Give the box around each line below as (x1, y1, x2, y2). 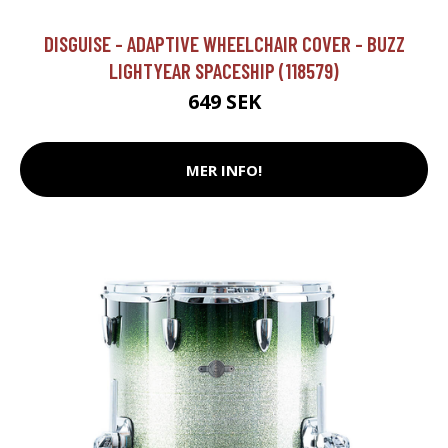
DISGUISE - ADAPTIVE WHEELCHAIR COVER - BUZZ (43, 31, 405, 57)
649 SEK (187, 88, 261, 116)
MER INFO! (186, 159, 262, 180)
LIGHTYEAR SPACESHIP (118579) (109, 58, 339, 84)
